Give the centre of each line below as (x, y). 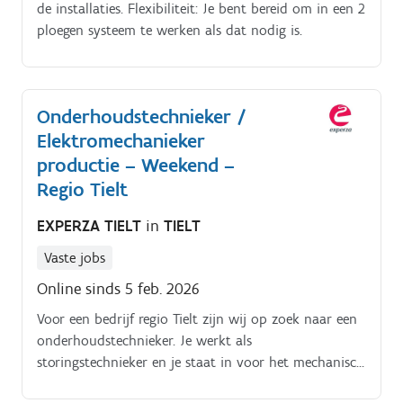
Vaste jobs (75, 257)
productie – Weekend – (136, 166)
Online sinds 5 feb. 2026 (118, 288)
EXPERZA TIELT (91, 225)
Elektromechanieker (121, 141)
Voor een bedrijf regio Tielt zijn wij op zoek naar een (197, 318)
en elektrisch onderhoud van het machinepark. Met (193, 383)
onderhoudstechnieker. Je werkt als (144, 340)
